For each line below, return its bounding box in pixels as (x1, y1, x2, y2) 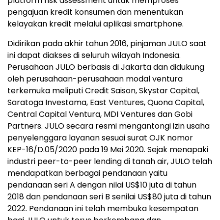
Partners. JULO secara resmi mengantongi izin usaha (7, 120, 210, 132)
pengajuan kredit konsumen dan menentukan (7, 6, 183, 18)
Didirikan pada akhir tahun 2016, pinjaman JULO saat (7, 38, 207, 50)
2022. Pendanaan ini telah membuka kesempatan (7, 203, 198, 215)
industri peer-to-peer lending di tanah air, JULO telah (7, 156, 212, 167)
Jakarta (121, 61, 151, 73)
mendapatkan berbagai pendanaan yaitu (7, 167, 167, 179)
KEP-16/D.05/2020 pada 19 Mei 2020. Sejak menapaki (7, 144, 208, 156)
